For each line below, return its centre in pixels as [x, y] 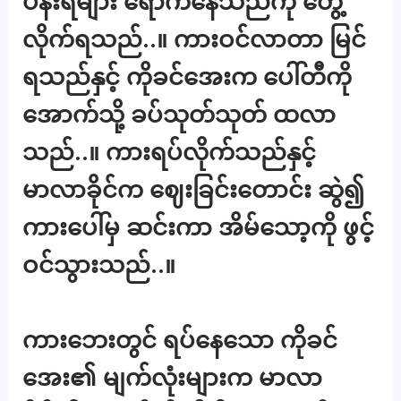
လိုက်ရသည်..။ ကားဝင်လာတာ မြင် [195, 39]
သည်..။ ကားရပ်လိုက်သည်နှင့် [170, 152]
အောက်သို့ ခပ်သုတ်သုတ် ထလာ [179, 115]
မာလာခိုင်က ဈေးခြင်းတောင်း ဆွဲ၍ [194, 190]
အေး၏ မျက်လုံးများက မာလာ [173, 377]
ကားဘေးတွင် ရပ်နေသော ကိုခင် [180, 339]
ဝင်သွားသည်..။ [99, 265]
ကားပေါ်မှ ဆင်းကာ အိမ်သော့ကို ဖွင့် [199, 227]
